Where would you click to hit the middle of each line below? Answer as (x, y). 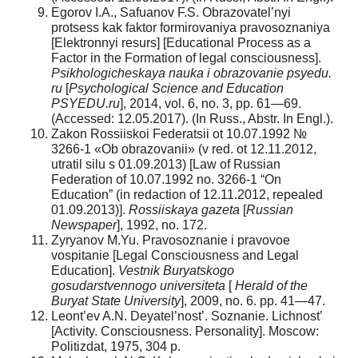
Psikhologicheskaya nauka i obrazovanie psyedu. (191, 73)
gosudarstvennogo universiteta (138, 285)
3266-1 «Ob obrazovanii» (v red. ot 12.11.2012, (184, 149)
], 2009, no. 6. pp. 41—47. (253, 300)
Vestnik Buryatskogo (176, 270)
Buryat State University (116, 300)
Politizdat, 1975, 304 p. (116, 346)
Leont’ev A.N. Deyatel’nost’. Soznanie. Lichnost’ (187, 316)
